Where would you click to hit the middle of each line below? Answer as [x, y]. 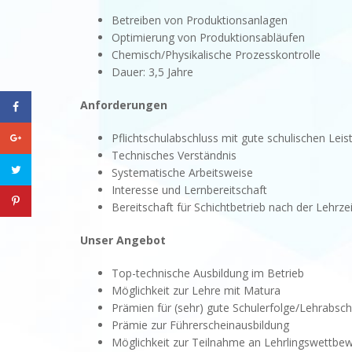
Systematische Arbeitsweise [182, 173]
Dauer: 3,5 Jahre [152, 72]
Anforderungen [124, 105]
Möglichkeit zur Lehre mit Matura [196, 291]
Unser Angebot [123, 240]
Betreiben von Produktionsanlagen [200, 20]
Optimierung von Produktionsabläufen [208, 38]
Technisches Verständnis [174, 156]
